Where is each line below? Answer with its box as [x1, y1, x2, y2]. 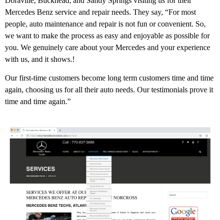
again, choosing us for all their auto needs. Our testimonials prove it [5, 85, 213, 94]
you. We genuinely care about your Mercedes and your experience [5, 43, 210, 52]
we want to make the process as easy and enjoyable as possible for [5, 31, 210, 40]
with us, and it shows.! [5, 55, 75, 63]
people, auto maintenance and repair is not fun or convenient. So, [5, 19, 206, 28]
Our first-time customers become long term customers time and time [5, 74, 214, 82]
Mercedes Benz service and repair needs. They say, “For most [5, 7, 196, 16]
